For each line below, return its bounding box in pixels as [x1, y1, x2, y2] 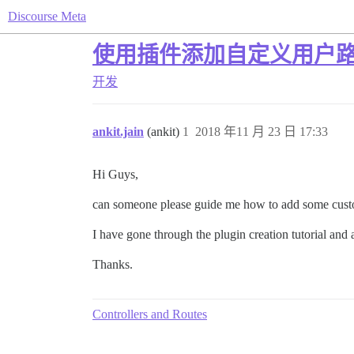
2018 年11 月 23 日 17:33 [195, 125, 328, 138]
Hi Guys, [92, 168, 138, 181]
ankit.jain [92, 125, 144, 138]
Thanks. [92, 258, 133, 271]
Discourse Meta [8, 9, 86, 23]
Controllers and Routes [92, 307, 207, 321]
